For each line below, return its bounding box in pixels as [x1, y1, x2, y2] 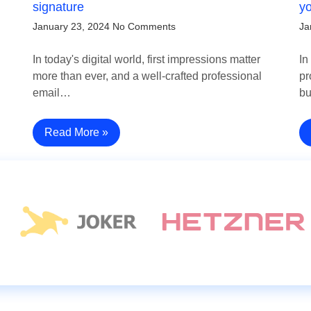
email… [33, 87, 72, 99]
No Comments [112, 21, 176, 33]
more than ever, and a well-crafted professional [33, 70, 262, 83]
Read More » [44, 126, 109, 139]
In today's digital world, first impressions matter [33, 53, 261, 66]
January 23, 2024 [33, 21, 110, 33]
